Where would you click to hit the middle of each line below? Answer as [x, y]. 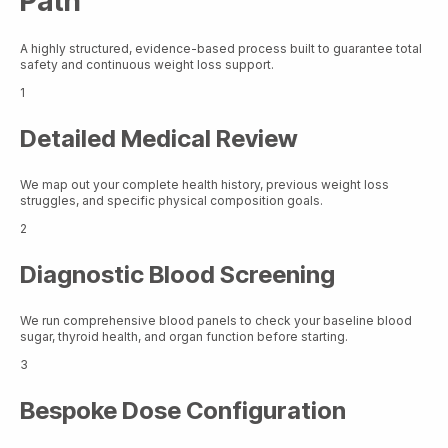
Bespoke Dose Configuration [183, 411]
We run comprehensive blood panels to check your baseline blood [216, 321]
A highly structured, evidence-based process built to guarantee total [221, 49]
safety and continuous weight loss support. [147, 65]
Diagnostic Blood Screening [177, 275]
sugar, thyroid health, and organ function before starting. [184, 337]
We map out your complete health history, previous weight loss [204, 185]
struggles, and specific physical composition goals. [171, 201]
